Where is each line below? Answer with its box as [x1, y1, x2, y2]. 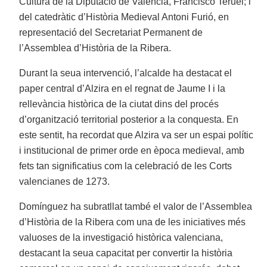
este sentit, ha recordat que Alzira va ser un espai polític [19, 130, 254, 141]
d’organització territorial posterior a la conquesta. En [19, 114, 239, 125]
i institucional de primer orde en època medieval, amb [19, 145, 245, 156]
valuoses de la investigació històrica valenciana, [19, 232, 223, 243]
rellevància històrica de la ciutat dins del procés [19, 99, 219, 110]
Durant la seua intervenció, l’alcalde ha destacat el [19, 68, 232, 79]
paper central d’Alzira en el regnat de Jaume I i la [19, 83, 226, 94]
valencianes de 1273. [19, 176, 110, 187]
